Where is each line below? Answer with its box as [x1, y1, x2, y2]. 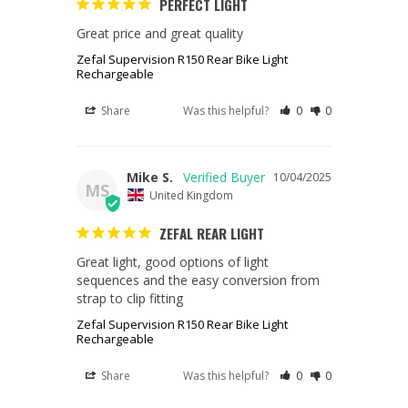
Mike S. [127, 168, 173, 187]
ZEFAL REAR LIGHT [159, 222, 264, 243]
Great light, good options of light [76, 252, 269, 270]
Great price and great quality [76, 25, 243, 43]
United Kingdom [149, 187, 233, 203]
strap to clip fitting [76, 289, 183, 307]
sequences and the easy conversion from [76, 270, 320, 289]
